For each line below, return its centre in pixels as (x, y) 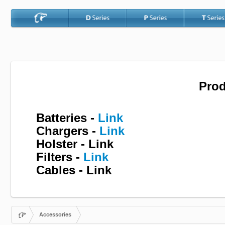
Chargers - (68, 131)
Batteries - (67, 118)
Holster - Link (75, 144)
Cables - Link (74, 170)
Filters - (60, 157)
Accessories (55, 215)
